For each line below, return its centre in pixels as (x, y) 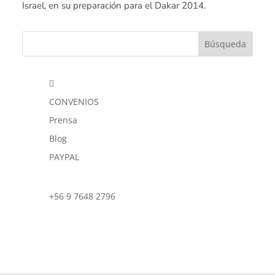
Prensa (64, 120)
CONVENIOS (74, 102)
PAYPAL (64, 157)
